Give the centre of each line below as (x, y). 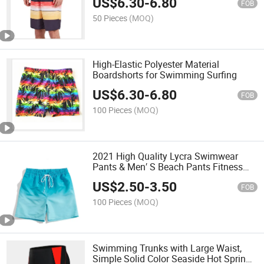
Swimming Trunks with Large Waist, (167, 248)
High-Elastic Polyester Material (156, 64)
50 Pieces (110, 18)
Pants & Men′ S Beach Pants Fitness (168, 167)
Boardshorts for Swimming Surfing (165, 75)
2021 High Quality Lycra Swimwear (166, 156)
